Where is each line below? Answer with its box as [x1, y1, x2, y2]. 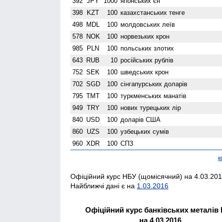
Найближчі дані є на [70, 181, 137, 190]
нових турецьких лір [120, 104, 181, 111]
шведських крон [120, 68, 169, 76]
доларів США [120, 115, 161, 123]
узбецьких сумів [120, 127, 169, 135]
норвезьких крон [120, 32, 170, 40]
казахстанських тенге [120, 8, 185, 16]
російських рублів [120, 56, 174, 64]
